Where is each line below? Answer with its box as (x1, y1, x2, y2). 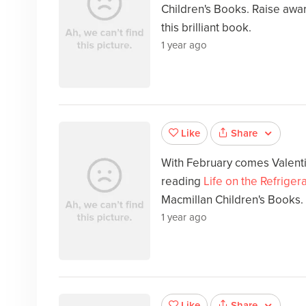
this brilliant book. (161, 20, 251, 36)
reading (161, 174, 204, 189)
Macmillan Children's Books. (161, 193, 303, 208)
